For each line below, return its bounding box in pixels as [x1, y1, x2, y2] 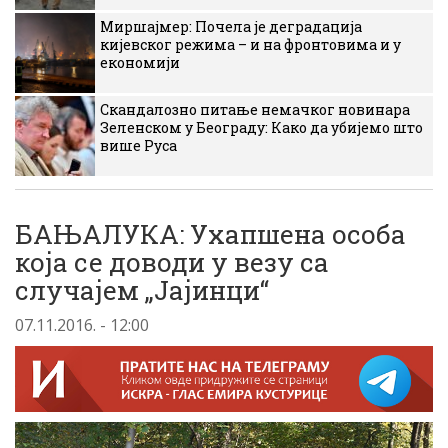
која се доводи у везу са [15, 245, 329, 279]
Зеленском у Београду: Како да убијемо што [100, 118, 423, 137]
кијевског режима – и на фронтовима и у [100, 35, 401, 54]
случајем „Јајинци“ [15, 273, 269, 307]
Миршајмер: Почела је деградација [100, 17, 362, 36]
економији [100, 53, 180, 72]
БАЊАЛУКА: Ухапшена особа [15, 217, 406, 251]
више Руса [100, 136, 177, 155]
